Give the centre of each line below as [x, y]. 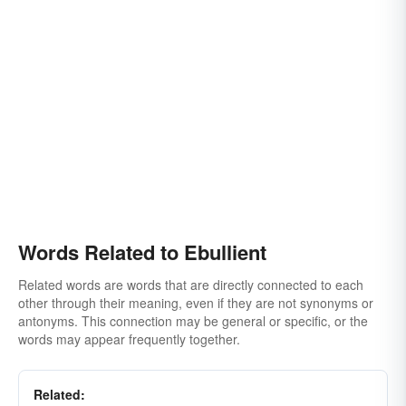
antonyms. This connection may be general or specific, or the [193, 321]
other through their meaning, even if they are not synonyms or [196, 303]
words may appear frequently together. [129, 339]
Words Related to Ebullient [142, 252]
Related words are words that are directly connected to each [191, 285]
